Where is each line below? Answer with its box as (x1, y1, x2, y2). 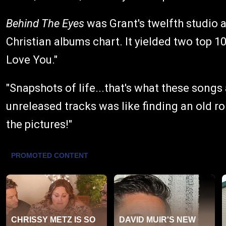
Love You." (6, 53, 58, 67)
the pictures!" (6, 118, 72, 131)
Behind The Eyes (6, 17, 84, 30)
